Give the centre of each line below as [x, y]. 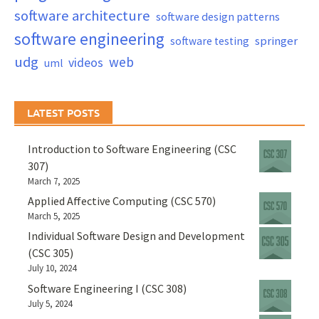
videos [86, 62]
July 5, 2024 [50, 303]
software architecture [82, 15]
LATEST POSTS [63, 112]
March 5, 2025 [54, 216]
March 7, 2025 [54, 181]
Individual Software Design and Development [137, 236]
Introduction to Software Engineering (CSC [132, 148]
